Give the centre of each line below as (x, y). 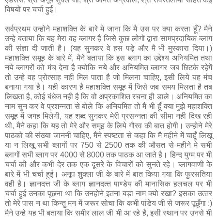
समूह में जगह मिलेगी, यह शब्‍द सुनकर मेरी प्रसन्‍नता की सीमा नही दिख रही (108, 116)
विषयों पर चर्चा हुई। (31, 10)
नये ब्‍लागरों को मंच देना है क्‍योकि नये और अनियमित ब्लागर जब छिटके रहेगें (108, 68)
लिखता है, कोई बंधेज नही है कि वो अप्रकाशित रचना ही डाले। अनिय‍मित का (108, 97)
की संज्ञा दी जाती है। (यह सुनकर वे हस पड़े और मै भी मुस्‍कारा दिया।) (108, 48)
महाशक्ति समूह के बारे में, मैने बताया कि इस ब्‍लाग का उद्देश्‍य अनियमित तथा (108, 58)
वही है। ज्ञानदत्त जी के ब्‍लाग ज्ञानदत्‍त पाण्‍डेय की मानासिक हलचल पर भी (108, 184)
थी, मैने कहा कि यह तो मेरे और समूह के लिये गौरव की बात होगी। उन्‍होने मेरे (108, 126)
